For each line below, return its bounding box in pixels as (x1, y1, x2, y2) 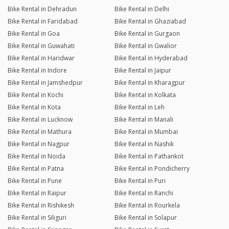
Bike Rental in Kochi (8, 90, 63, 100)
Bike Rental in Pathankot (114, 152, 184, 161)
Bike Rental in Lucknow (8, 115, 73, 124)
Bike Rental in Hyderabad (114, 54, 188, 63)
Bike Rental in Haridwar (8, 54, 75, 63)
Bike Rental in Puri (114, 176, 166, 186)
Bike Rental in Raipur (8, 189, 66, 198)
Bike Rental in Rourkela (114, 201, 180, 210)
